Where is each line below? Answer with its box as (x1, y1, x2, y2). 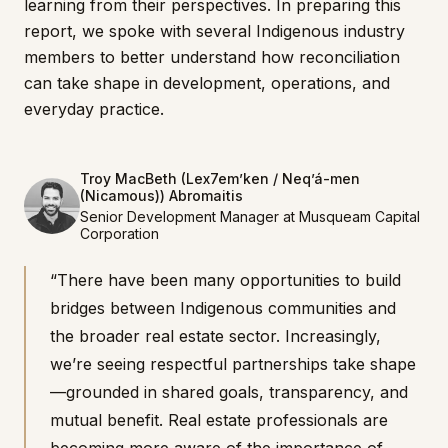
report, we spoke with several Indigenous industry (24, 21, 405, 41)
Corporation (80, 225, 159, 242)
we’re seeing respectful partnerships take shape (50, 354, 416, 374)
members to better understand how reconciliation (24, 47, 400, 67)
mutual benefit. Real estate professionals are (50, 410, 388, 430)
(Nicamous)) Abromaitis (80, 187, 243, 204)
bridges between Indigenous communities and (50, 298, 396, 318)
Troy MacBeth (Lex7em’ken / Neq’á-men (80, 170, 360, 187)
